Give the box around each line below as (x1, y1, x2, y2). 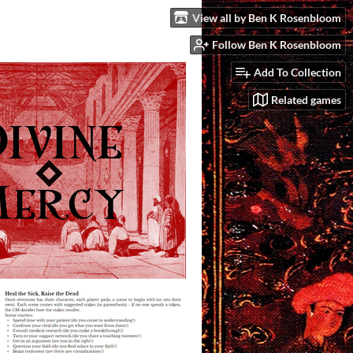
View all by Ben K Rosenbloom (192, 10, 341, 24)
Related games (271, 92, 341, 106)
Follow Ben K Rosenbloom (212, 38, 341, 52)
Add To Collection (254, 65, 341, 80)
